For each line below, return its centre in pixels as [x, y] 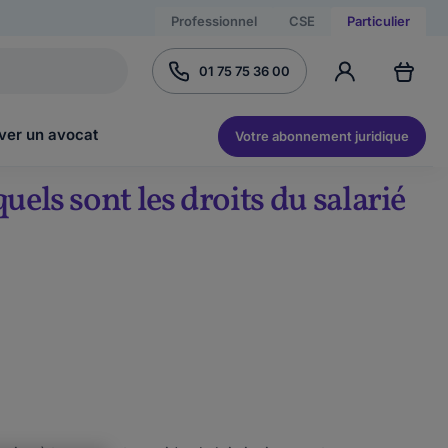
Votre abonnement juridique [322, 135]
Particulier [378, 21]
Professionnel [214, 21]
